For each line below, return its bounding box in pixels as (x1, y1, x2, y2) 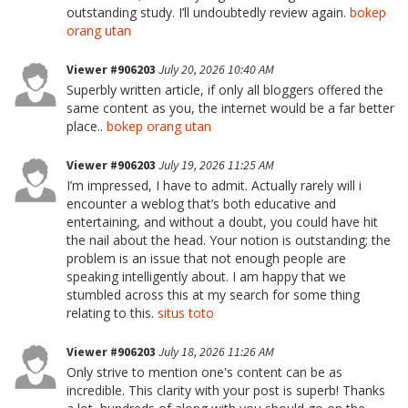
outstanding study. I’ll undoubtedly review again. (66, 4, 350, 21)
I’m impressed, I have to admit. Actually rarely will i (66, 177, 362, 194)
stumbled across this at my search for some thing (66, 286, 360, 303)
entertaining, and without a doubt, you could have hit (66, 213, 378, 230)
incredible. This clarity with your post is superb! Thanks (66, 382, 385, 399)
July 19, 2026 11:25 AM (158, 157, 274, 173)
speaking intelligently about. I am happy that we (66, 268, 346, 285)
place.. (66, 117, 107, 135)
